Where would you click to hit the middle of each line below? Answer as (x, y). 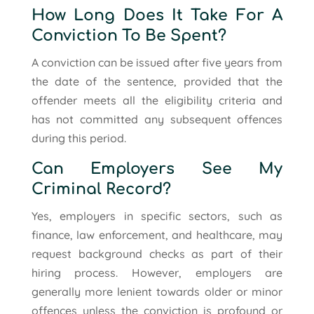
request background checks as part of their (157, 253)
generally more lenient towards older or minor (157, 291)
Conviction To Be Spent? (129, 35)
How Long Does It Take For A (157, 15)
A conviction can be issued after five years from (157, 62)
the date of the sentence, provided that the (157, 81)
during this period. (78, 138)
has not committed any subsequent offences (157, 119)
